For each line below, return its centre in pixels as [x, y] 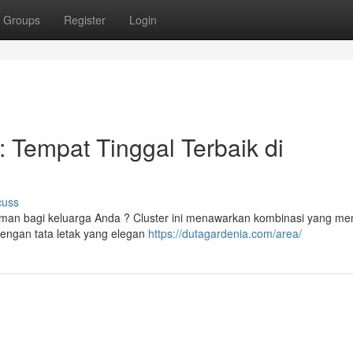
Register [85, 20]
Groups [22, 20]
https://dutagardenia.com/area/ [225, 233]
